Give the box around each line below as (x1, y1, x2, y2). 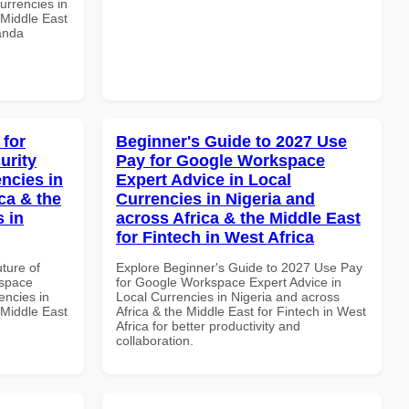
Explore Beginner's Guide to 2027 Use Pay (116, 259, 362, 275)
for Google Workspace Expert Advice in (116, 274, 341, 289)
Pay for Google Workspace (116, 151, 325, 170)
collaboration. (116, 332, 194, 348)
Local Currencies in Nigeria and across (116, 288, 340, 304)
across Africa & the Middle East (116, 208, 361, 227)
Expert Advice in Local (116, 170, 291, 189)
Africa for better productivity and (116, 318, 300, 333)
